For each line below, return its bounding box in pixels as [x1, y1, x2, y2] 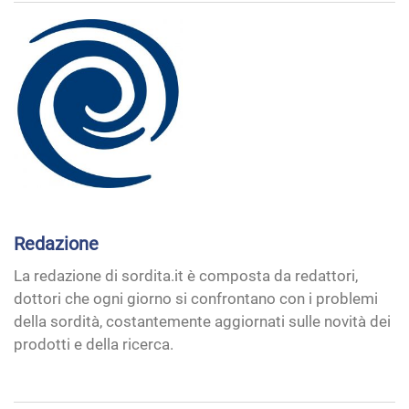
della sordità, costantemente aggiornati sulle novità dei [14, 311, 391, 330]
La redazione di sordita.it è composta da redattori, [14, 266, 358, 285]
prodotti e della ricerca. [14, 334, 173, 353]
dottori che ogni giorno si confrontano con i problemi [14, 288, 378, 308]
